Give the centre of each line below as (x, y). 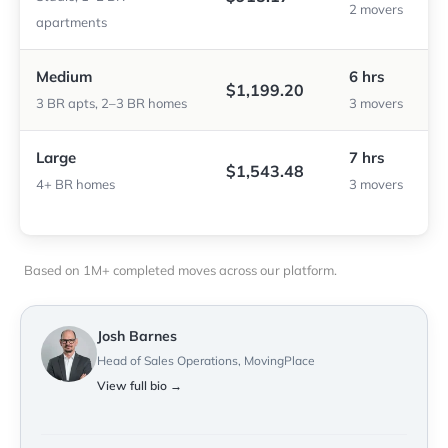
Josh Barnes (137, 336)
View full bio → (139, 386)
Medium (64, 77)
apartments (71, 22)
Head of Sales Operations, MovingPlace (206, 361)
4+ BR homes (75, 184)
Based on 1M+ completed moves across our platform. (180, 270)
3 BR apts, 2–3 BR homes (111, 103)
